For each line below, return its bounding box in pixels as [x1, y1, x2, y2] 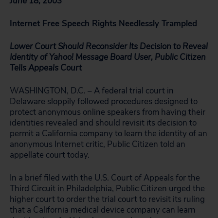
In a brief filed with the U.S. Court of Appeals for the [10, 172, 200, 183]
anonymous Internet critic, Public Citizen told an [10, 139, 185, 150]
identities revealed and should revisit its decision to [10, 117, 197, 128]
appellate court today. [10, 149, 90, 161]
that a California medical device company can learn [10, 204, 196, 216]
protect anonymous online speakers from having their [10, 107, 205, 118]
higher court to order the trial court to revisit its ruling [10, 194, 205, 205]
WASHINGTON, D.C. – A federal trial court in [10, 85, 174, 96]
